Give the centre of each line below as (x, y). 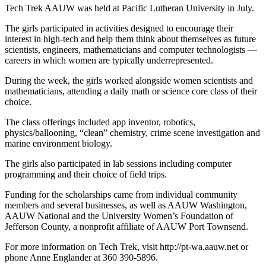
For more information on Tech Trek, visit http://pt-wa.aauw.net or (126, 247)
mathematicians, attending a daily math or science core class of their (131, 91)
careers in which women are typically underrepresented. (109, 61)
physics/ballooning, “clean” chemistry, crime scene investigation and (132, 133)
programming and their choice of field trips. (86, 175)
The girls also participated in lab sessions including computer (118, 164)
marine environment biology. (58, 144)
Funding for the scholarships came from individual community (121, 195)
